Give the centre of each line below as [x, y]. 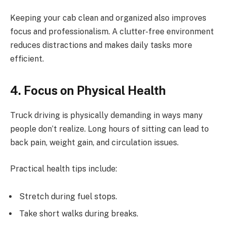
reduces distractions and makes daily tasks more [101, 45]
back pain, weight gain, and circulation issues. [94, 142]
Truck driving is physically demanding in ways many [106, 115]
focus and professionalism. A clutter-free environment [112, 31]
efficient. [27, 59]
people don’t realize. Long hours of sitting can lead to [109, 129]
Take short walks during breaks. [79, 214]
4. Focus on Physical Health [88, 91]
